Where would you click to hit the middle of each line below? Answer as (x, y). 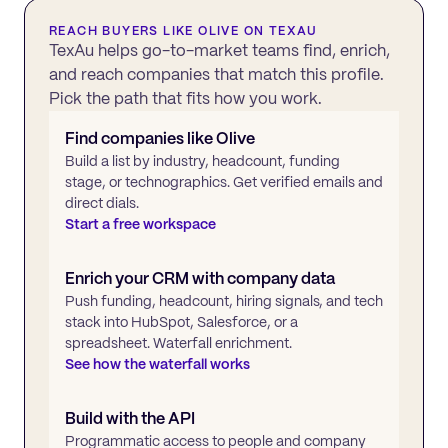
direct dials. (102, 202)
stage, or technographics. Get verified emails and (224, 181)
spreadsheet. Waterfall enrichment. (178, 342)
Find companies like (140, 138)
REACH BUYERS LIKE (124, 30)
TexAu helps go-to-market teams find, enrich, (219, 50)
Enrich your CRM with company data (200, 278)
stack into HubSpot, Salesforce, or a (181, 321)
